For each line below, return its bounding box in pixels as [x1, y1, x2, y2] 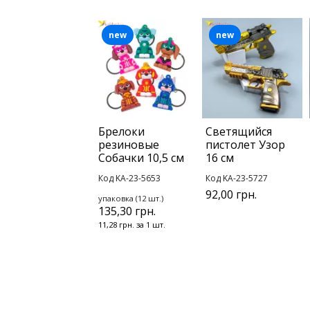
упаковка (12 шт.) [98, 193, 163, 204]
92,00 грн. [206, 187, 257, 203]
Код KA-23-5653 [98, 172, 161, 185]
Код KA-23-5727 [206, 172, 268, 185]
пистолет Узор [206, 137, 285, 153]
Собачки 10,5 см [98, 150, 184, 166]
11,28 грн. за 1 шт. [98, 219, 165, 230]
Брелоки [98, 124, 145, 140]
